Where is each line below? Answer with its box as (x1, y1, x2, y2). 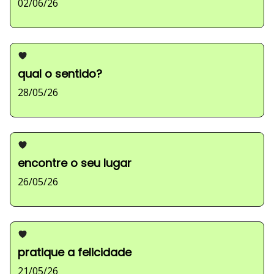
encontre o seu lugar (18, 155, 131, 171)
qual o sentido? (18, 66, 102, 81)
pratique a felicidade (18, 245, 131, 260)
